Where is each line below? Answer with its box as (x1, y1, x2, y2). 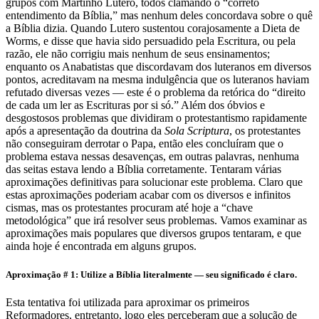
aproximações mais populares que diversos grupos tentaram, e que (6, 227, 301, 240)
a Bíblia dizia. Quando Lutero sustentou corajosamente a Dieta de (6, 22, 300, 35)
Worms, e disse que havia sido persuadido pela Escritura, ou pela (6, 35, 296, 48)
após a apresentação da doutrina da (6, 125, 164, 137)
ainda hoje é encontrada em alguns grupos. (6, 240, 197, 253)
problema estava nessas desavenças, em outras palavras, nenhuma (6, 150, 299, 163)
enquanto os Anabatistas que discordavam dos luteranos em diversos (6, 61, 311, 73)
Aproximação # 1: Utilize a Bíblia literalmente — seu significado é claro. (6, 268, 297, 280)
